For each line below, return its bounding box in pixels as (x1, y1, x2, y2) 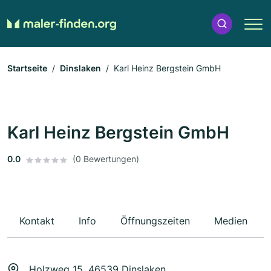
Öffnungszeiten (120, 215, 190, 227)
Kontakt (19, 215, 54, 227)
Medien (214, 215, 247, 227)
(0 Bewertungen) (73, 154, 139, 165)
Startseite (7, 63, 47, 74)
